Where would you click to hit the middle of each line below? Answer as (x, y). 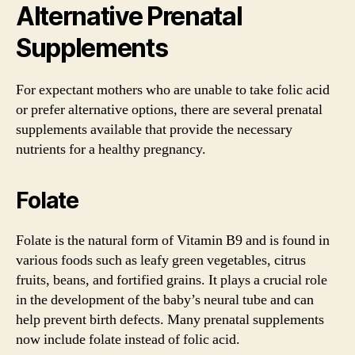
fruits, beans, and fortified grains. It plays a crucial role (172, 280)
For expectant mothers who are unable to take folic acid (173, 90)
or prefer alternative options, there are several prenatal (169, 109)
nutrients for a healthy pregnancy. (111, 149)
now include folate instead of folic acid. (128, 339)
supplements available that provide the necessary (154, 129)
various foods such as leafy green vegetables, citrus (161, 260)
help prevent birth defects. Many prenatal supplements (170, 319)
